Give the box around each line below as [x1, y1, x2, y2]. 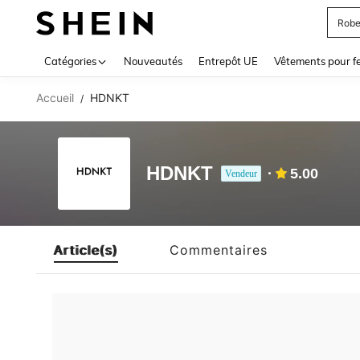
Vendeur [225, 168, 257, 179]
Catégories [44, 55, 96, 67]
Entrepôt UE [198, 55, 258, 67]
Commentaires [170, 241, 268, 258]
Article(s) [54, 241, 118, 258]
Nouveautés [124, 55, 182, 67]
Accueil [36, 91, 74, 104]
